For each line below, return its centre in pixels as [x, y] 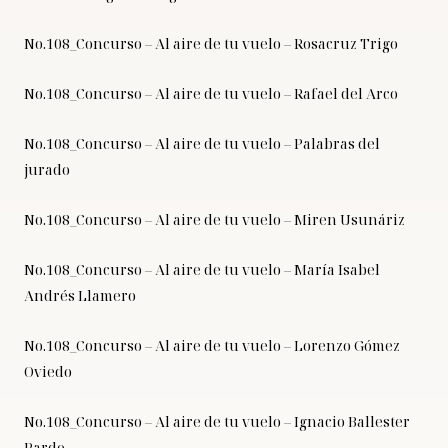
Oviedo [48, 372]
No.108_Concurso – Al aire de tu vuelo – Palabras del [202, 144]
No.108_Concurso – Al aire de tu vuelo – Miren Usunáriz [214, 220]
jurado [47, 170]
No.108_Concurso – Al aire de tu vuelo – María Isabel [202, 270]
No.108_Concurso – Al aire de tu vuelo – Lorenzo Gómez [212, 346]
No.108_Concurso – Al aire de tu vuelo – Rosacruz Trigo [211, 44]
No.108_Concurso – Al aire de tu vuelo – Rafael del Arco [211, 94]
